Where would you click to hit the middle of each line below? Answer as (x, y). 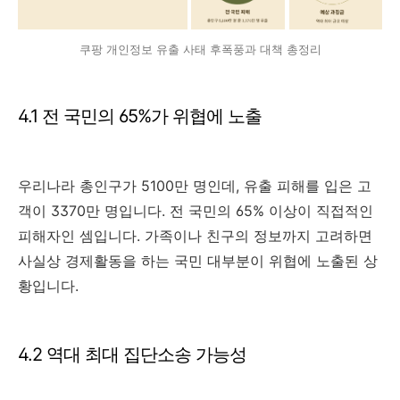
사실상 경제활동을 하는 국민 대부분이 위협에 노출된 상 (198, 261)
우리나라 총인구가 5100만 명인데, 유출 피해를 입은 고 (195, 186)
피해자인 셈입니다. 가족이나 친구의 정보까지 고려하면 (195, 236)
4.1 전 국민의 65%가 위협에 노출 (140, 117)
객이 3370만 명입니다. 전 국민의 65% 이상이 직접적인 (196, 211)
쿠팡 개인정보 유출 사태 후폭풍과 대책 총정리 (200, 50)
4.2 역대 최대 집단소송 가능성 (132, 355)
